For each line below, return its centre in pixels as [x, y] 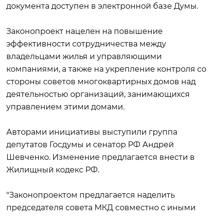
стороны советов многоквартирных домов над [101, 82]
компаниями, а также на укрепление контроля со [106, 69]
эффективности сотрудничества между [86, 44]
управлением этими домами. [65, 107]
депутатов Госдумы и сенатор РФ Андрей [90, 145]
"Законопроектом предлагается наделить [91, 195]
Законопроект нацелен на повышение [85, 31]
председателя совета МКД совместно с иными [101, 208]
